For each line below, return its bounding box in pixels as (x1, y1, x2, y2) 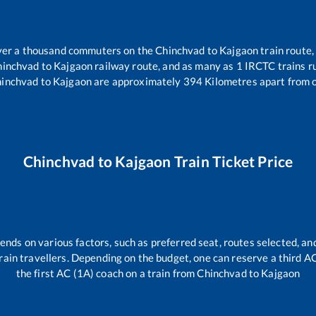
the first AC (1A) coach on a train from (16, 266, 197, 279)
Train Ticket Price (171, 152, 293, 171)
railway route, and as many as (92, 59, 236, 73)
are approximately (92, 75, 181, 88)
